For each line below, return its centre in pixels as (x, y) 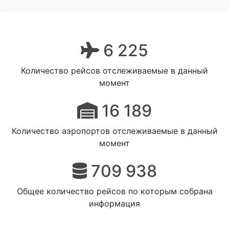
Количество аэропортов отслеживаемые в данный (114, 131)
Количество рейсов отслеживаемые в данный (114, 71)
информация (114, 203)
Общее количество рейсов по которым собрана (114, 191)
